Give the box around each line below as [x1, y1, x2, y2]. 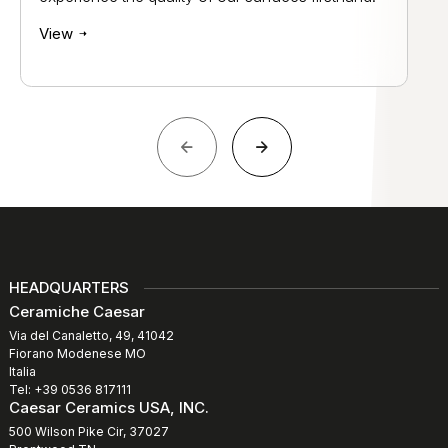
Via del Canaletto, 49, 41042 [9, 328, 174, 344]
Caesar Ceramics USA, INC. [9, 398, 209, 418]
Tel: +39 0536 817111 [9, 382, 131, 398]
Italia [9, 364, 36, 380]
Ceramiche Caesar [9, 302, 145, 322]
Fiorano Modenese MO [9, 346, 146, 362]
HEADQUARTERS [9, 278, 129, 298]
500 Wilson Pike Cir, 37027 [9, 424, 169, 440]
